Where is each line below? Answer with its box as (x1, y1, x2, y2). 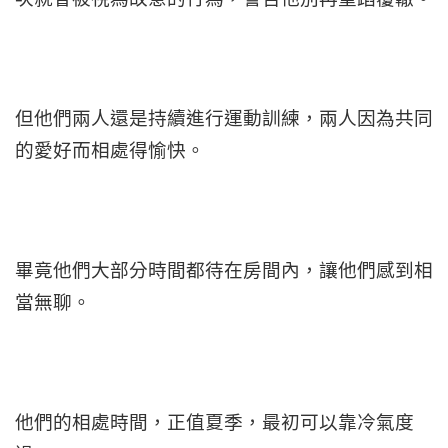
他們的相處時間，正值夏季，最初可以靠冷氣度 (15, 410, 414, 434)
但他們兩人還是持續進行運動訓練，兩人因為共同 (15, 106, 433, 130)
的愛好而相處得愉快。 (15, 138, 205, 162)
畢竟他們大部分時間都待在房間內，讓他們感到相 (15, 258, 433, 282)
